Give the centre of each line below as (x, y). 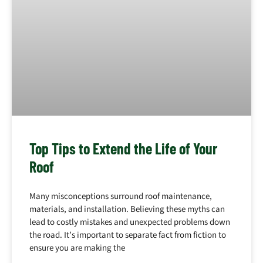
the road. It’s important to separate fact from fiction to (128, 235)
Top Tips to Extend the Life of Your (123, 149)
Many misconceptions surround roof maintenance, (121, 197)
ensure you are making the (77, 248)
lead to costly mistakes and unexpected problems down (130, 222)
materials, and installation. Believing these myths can (127, 210)
